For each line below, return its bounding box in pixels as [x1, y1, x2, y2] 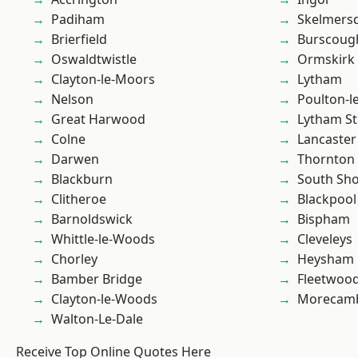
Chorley [51, 250, 97, 268]
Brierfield [51, 30, 107, 48]
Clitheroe [51, 190, 106, 208]
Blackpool [297, 190, 356, 208]
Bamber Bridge [51, 270, 142, 288]
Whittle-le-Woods [51, 230, 155, 248]
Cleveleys [297, 230, 352, 248]
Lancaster [297, 130, 356, 148]
